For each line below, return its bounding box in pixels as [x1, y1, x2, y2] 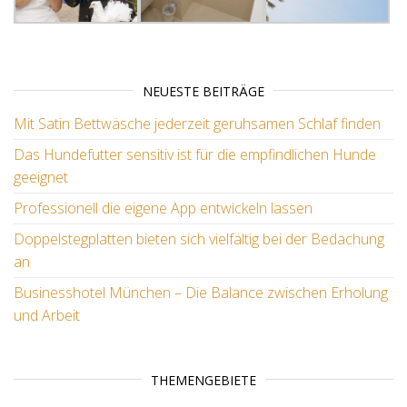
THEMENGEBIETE [151, 371, 256, 389]
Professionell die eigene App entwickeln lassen [14, 197, 313, 218]
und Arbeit [14, 304, 80, 325]
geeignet [14, 166, 68, 187]
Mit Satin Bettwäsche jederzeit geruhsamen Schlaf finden [14, 113, 381, 134]
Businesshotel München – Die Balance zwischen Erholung [14, 282, 388, 303]
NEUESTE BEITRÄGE [143, 82, 264, 100]
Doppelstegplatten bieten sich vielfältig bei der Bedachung [14, 228, 384, 249]
